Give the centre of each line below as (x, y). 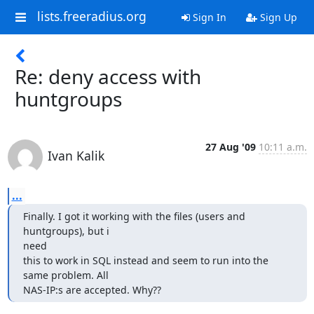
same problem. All (66, 275)
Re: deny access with (108, 76)
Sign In (208, 17)
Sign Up (277, 17)
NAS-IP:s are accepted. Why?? (92, 290)
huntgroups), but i (66, 231)
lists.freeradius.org (91, 16)
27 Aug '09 (230, 147)
